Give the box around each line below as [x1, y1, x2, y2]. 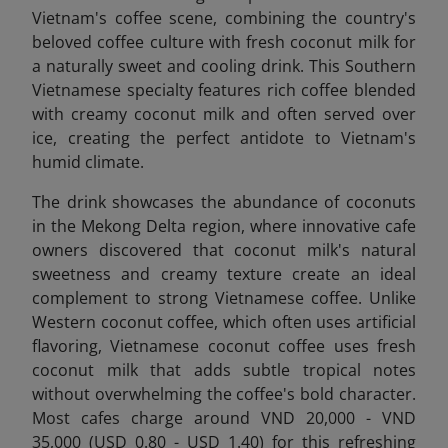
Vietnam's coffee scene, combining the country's [32, 6, 416, 29]
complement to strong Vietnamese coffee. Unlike [32, 286, 416, 309]
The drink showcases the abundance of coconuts [32, 190, 416, 213]
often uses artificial [267, 310, 416, 333]
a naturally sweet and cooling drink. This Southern [32, 54, 416, 77]
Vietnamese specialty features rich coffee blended [32, 78, 416, 101]
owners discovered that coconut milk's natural [32, 238, 416, 261]
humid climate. [32, 150, 144, 173]
